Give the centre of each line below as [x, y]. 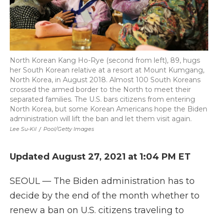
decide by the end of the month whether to [105, 196]
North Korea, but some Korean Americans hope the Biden [109, 109]
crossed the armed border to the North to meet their [100, 90]
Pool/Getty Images [69, 129]
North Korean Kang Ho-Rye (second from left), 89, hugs [105, 60]
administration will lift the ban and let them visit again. [101, 119]
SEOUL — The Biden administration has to [102, 181]
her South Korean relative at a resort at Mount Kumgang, [107, 70]
